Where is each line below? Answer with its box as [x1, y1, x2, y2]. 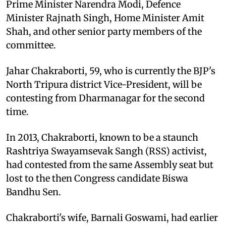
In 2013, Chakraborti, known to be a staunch [6, 131, 198, 143]
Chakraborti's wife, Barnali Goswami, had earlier [6, 211, 218, 223]
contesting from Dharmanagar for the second [6, 92, 205, 104]
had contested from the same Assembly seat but [6, 158, 213, 171]
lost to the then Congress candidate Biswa [6, 172, 188, 184]
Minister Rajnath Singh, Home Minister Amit [6, 12, 204, 24]
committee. [6, 39, 56, 51]
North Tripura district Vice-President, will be [6, 78, 202, 90]
